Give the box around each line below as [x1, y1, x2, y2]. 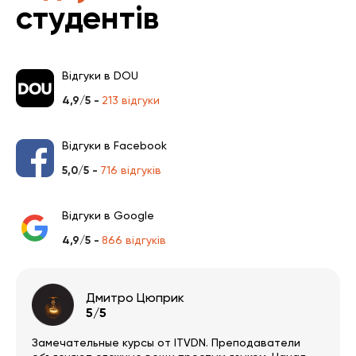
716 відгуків [100, 164, 161, 177]
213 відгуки [102, 94, 160, 107]
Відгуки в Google [62, 209, 154, 222]
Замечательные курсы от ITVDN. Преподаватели [32, 335, 300, 349]
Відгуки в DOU [62, 69, 138, 83]
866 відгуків [102, 234, 166, 247]
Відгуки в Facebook [62, 139, 167, 153]
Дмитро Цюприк [85, 289, 184, 305]
